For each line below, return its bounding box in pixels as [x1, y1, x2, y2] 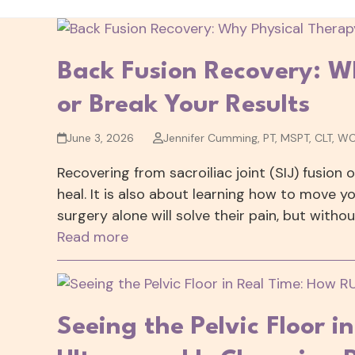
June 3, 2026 [67, 130, 135, 145]
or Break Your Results [57, 92, 310, 117]
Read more [57, 227, 128, 246]
